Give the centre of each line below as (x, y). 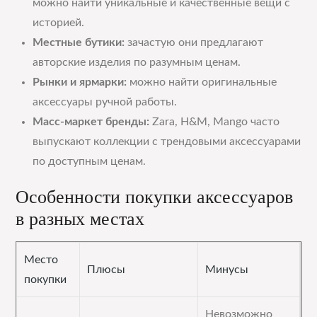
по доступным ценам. (90, 161)
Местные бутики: (79, 42)
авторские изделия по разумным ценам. (137, 62)
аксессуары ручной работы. (105, 102)
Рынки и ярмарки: (80, 82)
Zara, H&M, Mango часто (215, 122)
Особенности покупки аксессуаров (155, 197)
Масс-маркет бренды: (91, 122)
